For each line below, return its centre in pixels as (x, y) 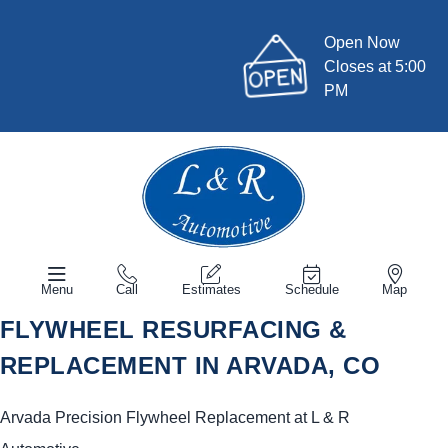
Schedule (311, 290)
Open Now (362, 42)
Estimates (211, 290)
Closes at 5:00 (375, 66)
